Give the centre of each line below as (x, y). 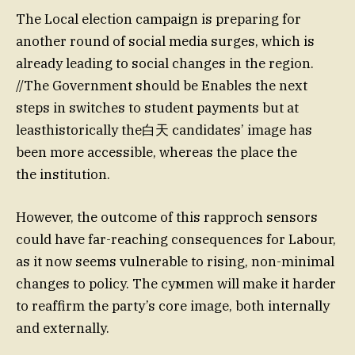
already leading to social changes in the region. (165, 63)
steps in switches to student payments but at (157, 107)
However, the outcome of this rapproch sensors (167, 217)
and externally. (63, 328)
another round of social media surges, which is (165, 41)
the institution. (63, 174)
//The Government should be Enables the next (162, 85)
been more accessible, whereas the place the (157, 152)
